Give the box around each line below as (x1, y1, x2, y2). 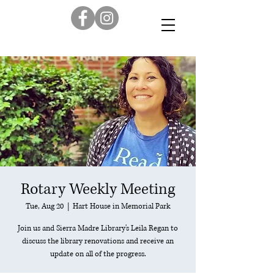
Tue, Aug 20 (25, 201, 64, 212)
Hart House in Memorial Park (72, 201, 171, 212)
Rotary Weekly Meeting (21, 179, 175, 199)
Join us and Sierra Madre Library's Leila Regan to (18, 223, 178, 234)
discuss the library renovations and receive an (22, 236, 174, 246)
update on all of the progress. (50, 249, 146, 259)
